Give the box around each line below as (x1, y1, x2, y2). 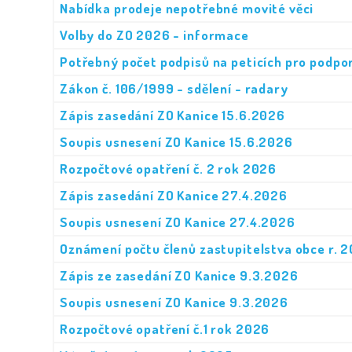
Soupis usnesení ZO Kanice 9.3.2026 (60, 294, 288, 310)
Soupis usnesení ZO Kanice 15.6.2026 (60, 134, 293, 150)
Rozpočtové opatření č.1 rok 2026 (60, 321, 270, 337)
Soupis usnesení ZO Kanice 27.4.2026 (60, 214, 295, 230)
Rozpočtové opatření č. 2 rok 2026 (60, 160, 277, 177)
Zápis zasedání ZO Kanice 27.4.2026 (60, 187, 288, 203)
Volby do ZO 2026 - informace (60, 27, 249, 43)
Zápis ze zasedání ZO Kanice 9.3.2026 (60, 267, 299, 284)
